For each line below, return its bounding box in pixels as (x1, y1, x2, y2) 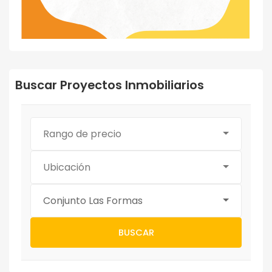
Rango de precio (43, 127, 121, 141)
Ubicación (43, 160, 90, 175)
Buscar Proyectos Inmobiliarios (15, 76, 204, 94)
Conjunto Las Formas (43, 194, 143, 208)
